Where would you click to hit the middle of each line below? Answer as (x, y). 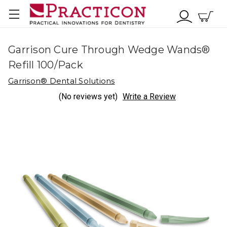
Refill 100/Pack (46, 65)
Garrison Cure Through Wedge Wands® (109, 50)
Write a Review (149, 97)
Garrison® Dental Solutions (62, 81)
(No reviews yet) (88, 97)
